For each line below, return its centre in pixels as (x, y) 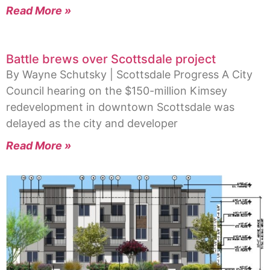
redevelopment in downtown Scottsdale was (120, 107)
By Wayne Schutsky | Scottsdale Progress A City (129, 74)
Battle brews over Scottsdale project (111, 59)
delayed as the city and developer (92, 123)
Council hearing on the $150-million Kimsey (117, 90)
